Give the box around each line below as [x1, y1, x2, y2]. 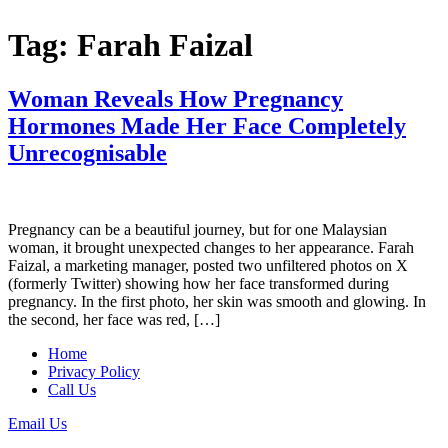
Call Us [48, 380, 96, 398]
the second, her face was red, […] [8, 310, 220, 328]
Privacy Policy [48, 362, 140, 380]
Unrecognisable [8, 139, 167, 166]
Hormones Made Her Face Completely [8, 112, 406, 139]
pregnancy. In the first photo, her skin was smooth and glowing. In [8, 292, 426, 310]
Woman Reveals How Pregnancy [8, 85, 343, 112]
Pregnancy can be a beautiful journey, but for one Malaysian [8, 220, 387, 238]
